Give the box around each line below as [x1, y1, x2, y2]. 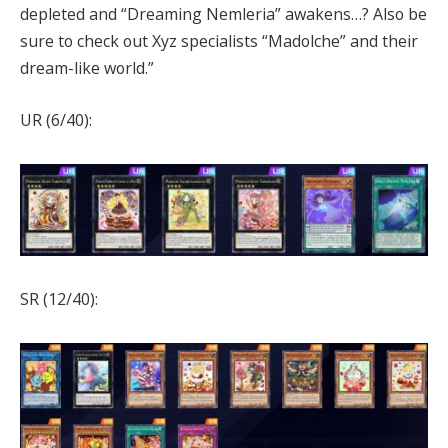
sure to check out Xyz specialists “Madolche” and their [20, 30, 418, 53]
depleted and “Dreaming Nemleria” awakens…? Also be [20, 3, 427, 26]
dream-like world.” [20, 57, 154, 80]
